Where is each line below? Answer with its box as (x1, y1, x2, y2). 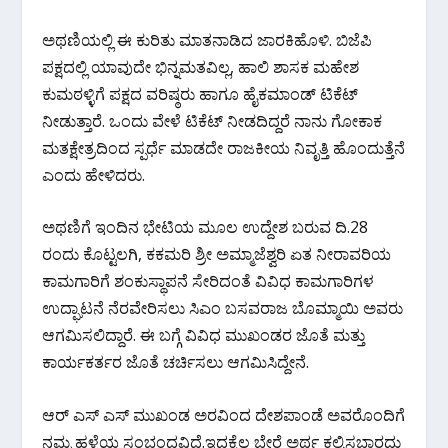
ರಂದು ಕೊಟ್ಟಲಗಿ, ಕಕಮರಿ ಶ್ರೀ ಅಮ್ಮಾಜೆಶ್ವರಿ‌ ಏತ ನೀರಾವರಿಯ (42, 243, 392, 266)
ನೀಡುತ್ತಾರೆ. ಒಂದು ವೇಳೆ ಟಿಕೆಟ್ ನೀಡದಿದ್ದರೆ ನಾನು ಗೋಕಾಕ (42, 109, 383, 132)
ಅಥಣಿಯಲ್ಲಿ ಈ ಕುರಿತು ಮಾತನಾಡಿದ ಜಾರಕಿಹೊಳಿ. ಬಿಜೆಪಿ (42, 28, 373, 51)
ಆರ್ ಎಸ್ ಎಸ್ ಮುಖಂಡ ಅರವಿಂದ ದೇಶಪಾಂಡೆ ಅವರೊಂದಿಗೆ (42, 403, 406, 426)
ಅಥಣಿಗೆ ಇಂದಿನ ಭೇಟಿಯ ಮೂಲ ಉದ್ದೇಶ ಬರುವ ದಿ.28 (42, 216, 369, 239)
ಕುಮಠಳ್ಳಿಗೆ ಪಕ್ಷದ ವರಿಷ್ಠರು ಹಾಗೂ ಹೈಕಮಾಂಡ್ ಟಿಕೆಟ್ (42, 82, 359, 105)
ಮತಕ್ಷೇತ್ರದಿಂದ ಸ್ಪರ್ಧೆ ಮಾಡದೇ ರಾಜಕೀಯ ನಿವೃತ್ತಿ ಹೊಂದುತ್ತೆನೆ (42, 136, 406, 159)
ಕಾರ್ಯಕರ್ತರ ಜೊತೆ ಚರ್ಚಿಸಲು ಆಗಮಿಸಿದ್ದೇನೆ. (42, 351, 310, 374)
